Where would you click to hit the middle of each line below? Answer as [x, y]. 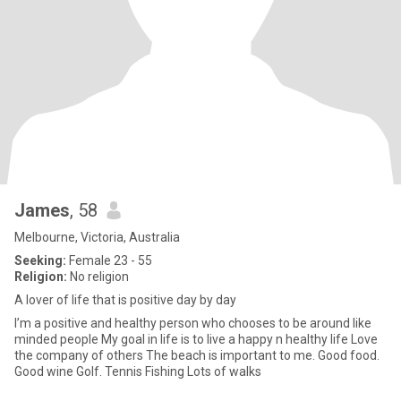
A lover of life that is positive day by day [125, 300]
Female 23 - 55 [109, 260]
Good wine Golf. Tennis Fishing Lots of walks [138, 371]
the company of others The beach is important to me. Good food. [166, 355]
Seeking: [40, 260]
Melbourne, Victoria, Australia [97, 237]
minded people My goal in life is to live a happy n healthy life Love [183, 339]
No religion [98, 277]
